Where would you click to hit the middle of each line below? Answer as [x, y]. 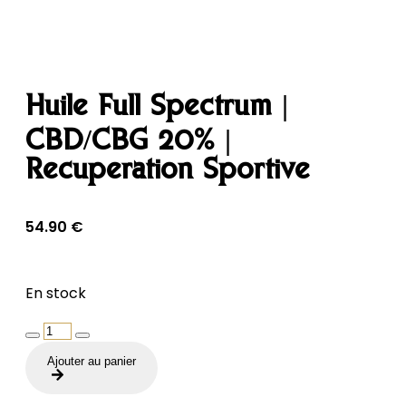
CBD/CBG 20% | [128, 143]
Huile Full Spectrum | [157, 108]
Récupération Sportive [168, 172]
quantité [54, 329]
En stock [56, 293]
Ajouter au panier [92, 361]
